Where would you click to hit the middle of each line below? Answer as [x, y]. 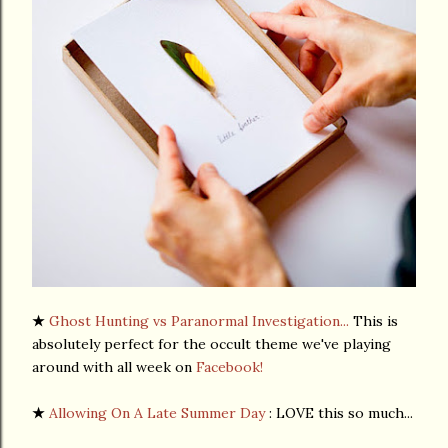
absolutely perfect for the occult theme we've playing [211, 343]
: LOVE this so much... [339, 412]
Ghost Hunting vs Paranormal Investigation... [199, 320]
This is [373, 320]
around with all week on [114, 366]
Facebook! [229, 366]
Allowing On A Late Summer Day [157, 412]
